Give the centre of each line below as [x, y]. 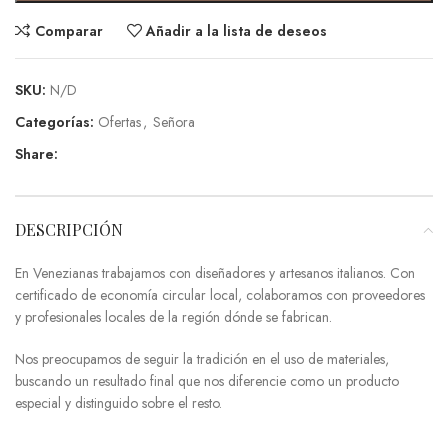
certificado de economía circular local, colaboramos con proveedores [220, 295]
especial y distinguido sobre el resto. [118, 403]
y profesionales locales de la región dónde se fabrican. [173, 317]
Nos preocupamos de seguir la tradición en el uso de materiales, [202, 359]
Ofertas [119, 122]
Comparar [68, 30]
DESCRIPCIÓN [69, 230]
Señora [174, 122]
